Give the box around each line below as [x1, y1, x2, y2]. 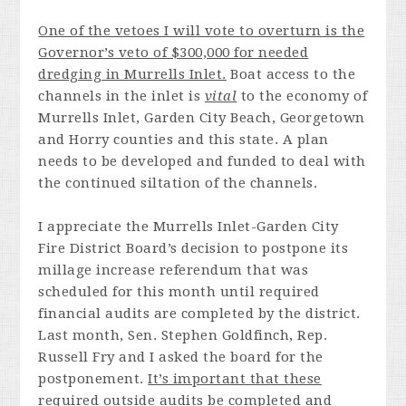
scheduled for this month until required [38, 284, 320, 300]
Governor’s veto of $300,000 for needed [38, 44, 309, 61]
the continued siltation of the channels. [38, 175, 318, 191]
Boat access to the [226, 66, 356, 82]
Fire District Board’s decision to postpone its [38, 240, 349, 256]
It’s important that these [148, 371, 322, 387]
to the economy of [237, 88, 368, 104]
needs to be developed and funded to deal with [38, 153, 366, 169]
